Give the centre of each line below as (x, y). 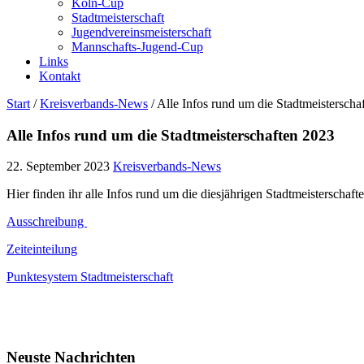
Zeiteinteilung (42, 249)
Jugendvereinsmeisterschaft (141, 32)
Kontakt (60, 76)
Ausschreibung (47, 222)
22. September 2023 (58, 167)
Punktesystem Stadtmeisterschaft (90, 277)
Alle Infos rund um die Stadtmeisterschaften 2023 (171, 135)
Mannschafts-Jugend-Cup (137, 47)
